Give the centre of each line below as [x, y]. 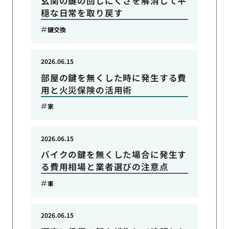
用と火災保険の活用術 [86, 90]
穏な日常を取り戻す [82, 13]
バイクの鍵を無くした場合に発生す [114, 155]
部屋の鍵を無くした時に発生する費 [114, 77]
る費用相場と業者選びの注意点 [105, 167]
